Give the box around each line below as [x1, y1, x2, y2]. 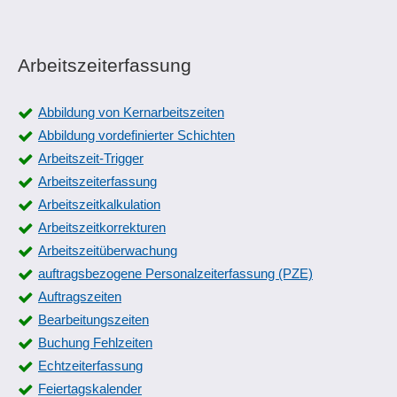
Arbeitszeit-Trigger [38, 151, 144, 166]
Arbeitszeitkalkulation [38, 197, 160, 212]
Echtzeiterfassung [38, 358, 143, 373]
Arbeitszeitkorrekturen [38, 220, 166, 235]
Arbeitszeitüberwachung [38, 243, 177, 258]
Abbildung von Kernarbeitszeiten [38, 105, 224, 120]
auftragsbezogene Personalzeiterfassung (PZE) [38, 266, 313, 281]
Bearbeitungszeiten [38, 312, 149, 327]
